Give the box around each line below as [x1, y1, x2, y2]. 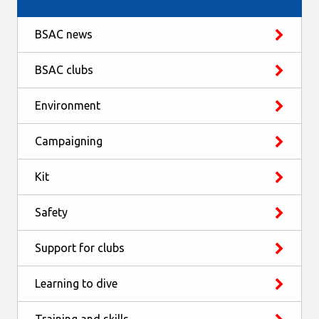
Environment [35, 99, 100, 112]
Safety [35, 206, 68, 219]
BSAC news [35, 28, 93, 41]
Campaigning [35, 135, 103, 147]
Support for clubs [35, 241, 125, 254]
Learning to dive [35, 277, 117, 290]
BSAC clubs [35, 63, 93, 76]
